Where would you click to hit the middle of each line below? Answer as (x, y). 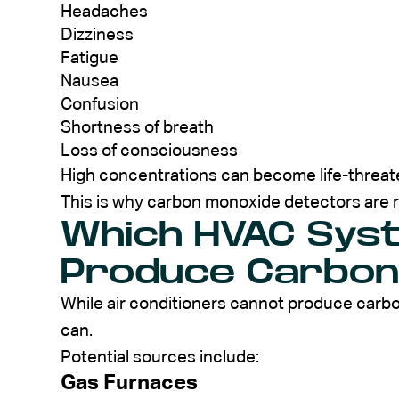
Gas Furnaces (129, 383)
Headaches (104, 12)
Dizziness (97, 35)
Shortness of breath (137, 127)
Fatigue (90, 58)
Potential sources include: (160, 357)
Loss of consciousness (149, 151)
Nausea (90, 81)
